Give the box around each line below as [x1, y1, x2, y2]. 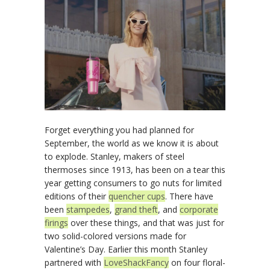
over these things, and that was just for [68, 216, 224, 228]
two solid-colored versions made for [45, 230, 186, 242]
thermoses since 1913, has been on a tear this [45, 163, 225, 175]
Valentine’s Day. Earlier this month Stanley [45, 243, 207, 255]
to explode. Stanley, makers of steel [45, 150, 184, 162]
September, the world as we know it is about [45, 137, 219, 149]
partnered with [45, 256, 104, 268]
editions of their [45, 190, 108, 202]
